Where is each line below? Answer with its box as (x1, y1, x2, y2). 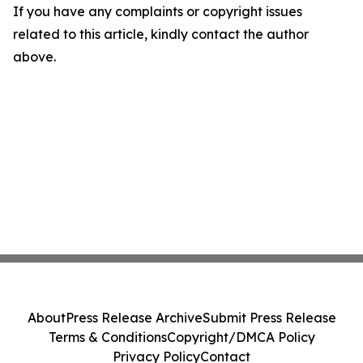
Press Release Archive (65, 310, 203, 326)
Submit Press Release (202, 310, 336, 326)
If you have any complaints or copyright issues (13, 3, 302, 19)
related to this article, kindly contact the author (13, 26, 309, 42)
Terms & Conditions (48, 329, 167, 345)
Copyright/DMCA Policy (166, 329, 315, 345)
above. (13, 49, 56, 65)
